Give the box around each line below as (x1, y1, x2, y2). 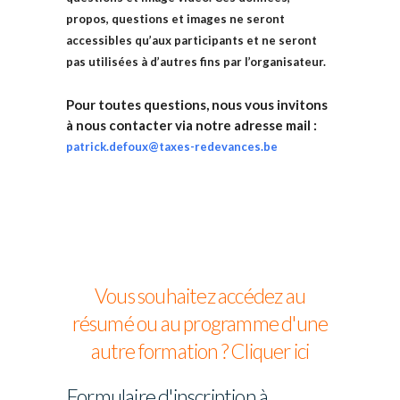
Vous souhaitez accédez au (95, 283, 305, 308)
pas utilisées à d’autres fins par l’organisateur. (66, 54, 326, 69)
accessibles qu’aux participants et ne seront (66, 33, 317, 47)
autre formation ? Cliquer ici (90, 338, 310, 363)
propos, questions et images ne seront (66, 12, 285, 26)
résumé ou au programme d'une (71, 311, 329, 336)
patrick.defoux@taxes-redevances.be (66, 139, 278, 154)
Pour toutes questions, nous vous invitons (66, 96, 328, 112)
